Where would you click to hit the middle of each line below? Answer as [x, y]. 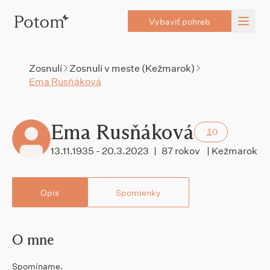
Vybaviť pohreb [180, 21]
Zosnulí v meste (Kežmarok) [132, 68]
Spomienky [138, 192]
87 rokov [182, 150]
